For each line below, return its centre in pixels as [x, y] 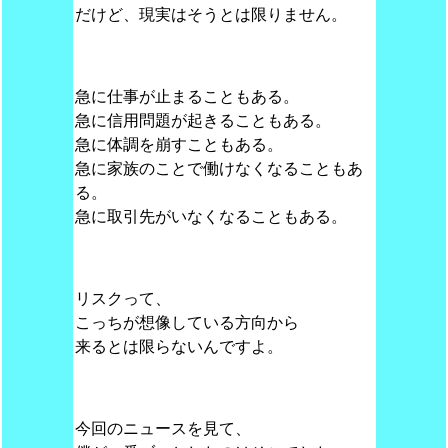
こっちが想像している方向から [186, 322]
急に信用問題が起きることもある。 [202, 120]
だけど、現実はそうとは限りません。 [210, 14]
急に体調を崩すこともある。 [178, 144]
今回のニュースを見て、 [162, 428]
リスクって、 [122, 298]
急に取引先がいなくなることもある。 [210, 216]
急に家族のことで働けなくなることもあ [218, 168]
